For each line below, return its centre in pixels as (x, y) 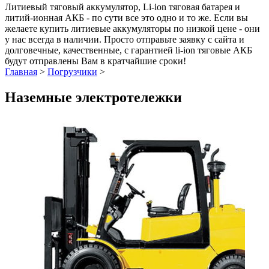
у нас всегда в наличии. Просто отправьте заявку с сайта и (125, 39)
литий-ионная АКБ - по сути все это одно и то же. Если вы (126, 17)
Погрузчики (72, 71)
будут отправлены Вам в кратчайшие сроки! (95, 61)
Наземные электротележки (93, 97)
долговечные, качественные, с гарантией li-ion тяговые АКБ (128, 50)
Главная (21, 71)
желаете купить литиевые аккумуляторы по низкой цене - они (132, 28)
